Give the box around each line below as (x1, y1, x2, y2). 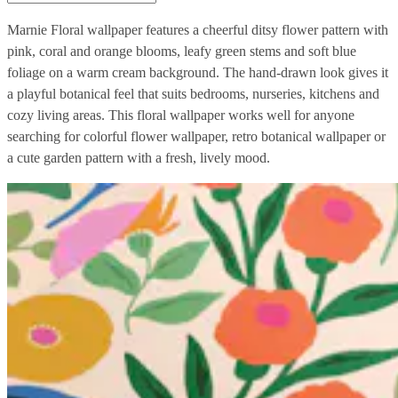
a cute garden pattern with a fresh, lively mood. (7, 149, 270, 165)
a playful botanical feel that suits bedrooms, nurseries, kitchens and (7, 85, 379, 101)
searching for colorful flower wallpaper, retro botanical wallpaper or (7, 128, 386, 144)
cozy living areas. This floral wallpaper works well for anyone (7, 107, 354, 123)
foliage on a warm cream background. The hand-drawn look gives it (7, 64, 388, 80)
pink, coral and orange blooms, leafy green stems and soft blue (7, 43, 356, 59)
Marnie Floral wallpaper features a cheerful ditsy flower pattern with (7, 21, 388, 37)
